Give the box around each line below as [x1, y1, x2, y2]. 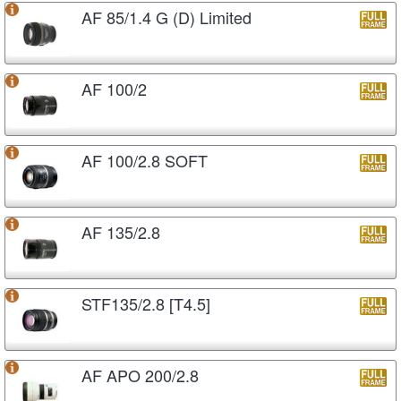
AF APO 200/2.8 [81, 363, 199, 387]
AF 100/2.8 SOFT [81, 148, 208, 172]
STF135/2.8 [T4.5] [81, 291, 210, 315]
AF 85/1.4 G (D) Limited [81, 4, 252, 29]
